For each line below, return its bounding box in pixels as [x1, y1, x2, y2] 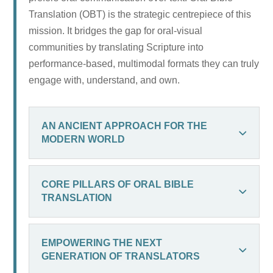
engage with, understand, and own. [29, 74, 180, 85]
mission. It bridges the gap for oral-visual [29, 25, 203, 36]
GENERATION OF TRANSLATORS [41, 250, 200, 261]
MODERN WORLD [41, 133, 126, 144]
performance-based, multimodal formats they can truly [29, 58, 260, 69]
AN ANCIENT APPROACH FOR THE [41, 120, 208, 131]
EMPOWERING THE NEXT [41, 237, 163, 248]
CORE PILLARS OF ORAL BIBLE [41, 179, 194, 190]
